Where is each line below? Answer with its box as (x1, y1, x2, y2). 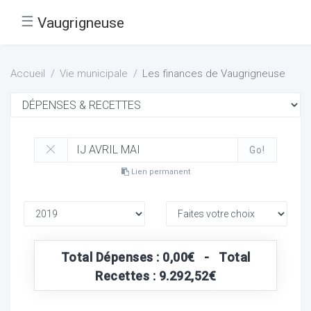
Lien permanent (128, 167, 190, 176)
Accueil (10, 67, 45, 80)
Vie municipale (60, 67, 128, 80)
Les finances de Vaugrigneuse (142, 67, 285, 80)
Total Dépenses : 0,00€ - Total (60, 249, 251, 264)
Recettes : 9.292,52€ (95, 268, 216, 283)
